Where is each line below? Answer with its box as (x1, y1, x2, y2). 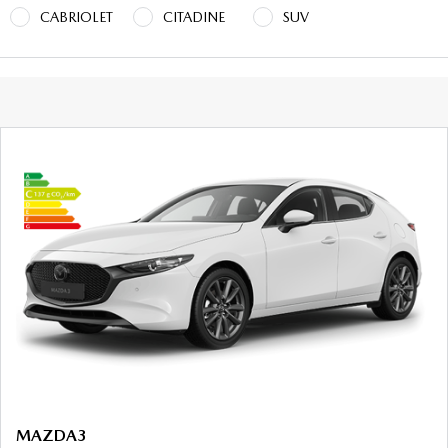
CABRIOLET (40, 8, 113, 25)
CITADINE (163, 8, 225, 25)
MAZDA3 (16, 426, 87, 446)
